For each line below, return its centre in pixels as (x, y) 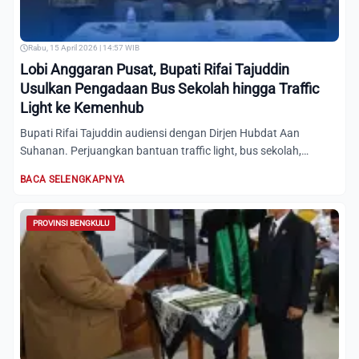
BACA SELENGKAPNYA (73, 179)
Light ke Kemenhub (82, 108)
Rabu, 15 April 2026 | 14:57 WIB (84, 48)
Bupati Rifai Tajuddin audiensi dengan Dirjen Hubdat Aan (160, 133)
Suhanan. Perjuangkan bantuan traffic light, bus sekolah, (161, 151)
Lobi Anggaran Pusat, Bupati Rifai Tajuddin (155, 69)
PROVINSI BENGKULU (71, 223)
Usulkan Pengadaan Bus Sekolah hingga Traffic (169, 89)
